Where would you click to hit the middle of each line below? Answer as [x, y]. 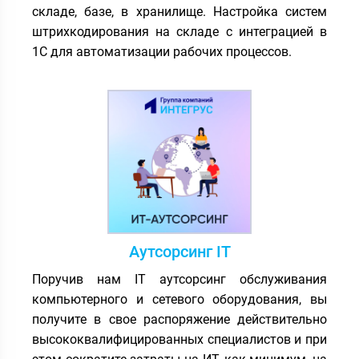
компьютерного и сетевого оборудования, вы [179, 299]
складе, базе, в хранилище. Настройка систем [179, 12]
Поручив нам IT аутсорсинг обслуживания [179, 279]
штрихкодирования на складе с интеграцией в [179, 32]
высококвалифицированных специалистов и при [179, 339]
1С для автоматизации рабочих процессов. [162, 52]
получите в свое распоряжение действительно [179, 319]
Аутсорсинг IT [179, 252]
